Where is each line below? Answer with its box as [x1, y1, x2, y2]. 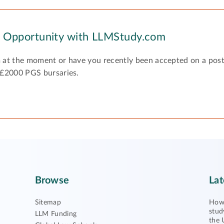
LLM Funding [34, 210, 77, 217]
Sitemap [34, 199, 61, 206]
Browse [34, 175, 69, 185]
